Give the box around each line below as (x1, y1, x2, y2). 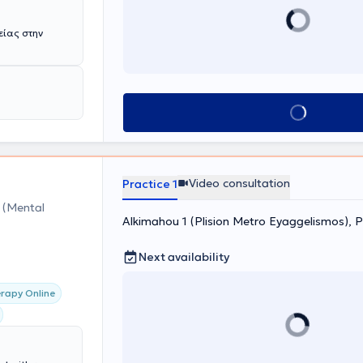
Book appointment (239, 105, 357, 121)
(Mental (2, 200, 45, 215)
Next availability (139, 250, 229, 264)
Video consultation (189, 176, 290, 190)
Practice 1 (122, 177, 177, 191)
